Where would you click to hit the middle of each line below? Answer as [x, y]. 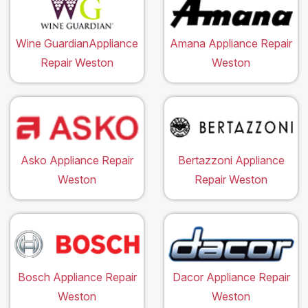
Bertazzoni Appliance [231, 160]
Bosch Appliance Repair [77, 277]
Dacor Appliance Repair [231, 277]
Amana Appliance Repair [231, 43]
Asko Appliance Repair [77, 160]
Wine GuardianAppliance [77, 43]
